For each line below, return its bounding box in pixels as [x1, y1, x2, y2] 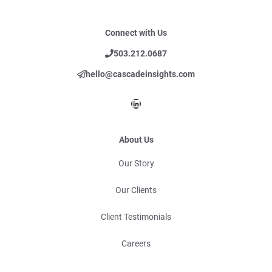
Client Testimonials [101, 212, 171, 222]
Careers [121, 239, 151, 249]
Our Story [118, 158, 154, 169]
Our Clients [115, 185, 157, 195]
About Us [118, 135, 154, 145]
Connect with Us [105, 28, 167, 38]
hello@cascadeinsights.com [86, 69, 195, 80]
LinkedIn [135, 97, 172, 109]
